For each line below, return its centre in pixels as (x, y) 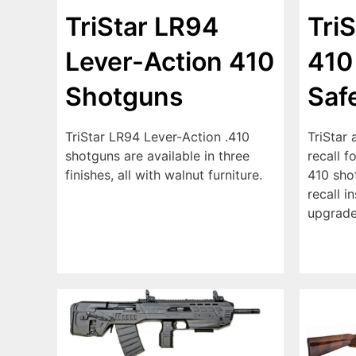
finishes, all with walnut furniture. (164, 175)
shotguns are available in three (157, 156)
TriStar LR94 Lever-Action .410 (157, 137)
